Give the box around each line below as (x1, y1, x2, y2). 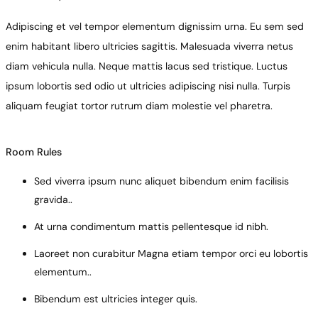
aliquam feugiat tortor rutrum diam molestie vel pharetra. (6, 99, 273, 112)
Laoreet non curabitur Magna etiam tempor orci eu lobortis (34, 246, 308, 260)
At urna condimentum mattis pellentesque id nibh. (34, 219, 268, 233)
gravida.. (34, 192, 72, 206)
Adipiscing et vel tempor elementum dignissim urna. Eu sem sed (6, 19, 304, 33)
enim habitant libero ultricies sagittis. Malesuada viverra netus (6, 39, 293, 53)
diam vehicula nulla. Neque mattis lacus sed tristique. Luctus (6, 59, 287, 72)
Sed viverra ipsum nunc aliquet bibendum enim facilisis (34, 174, 289, 187)
